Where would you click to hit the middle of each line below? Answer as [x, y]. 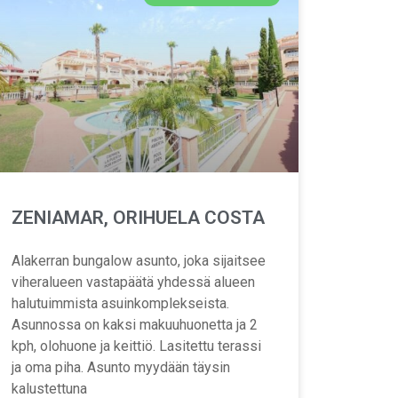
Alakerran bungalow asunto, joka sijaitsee [138, 261]
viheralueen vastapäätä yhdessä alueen [133, 283]
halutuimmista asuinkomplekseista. [120, 304]
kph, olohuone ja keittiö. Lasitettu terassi [136, 346]
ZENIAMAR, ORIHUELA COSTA [138, 218]
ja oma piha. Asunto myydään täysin [120, 368]
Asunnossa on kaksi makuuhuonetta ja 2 [134, 325]
